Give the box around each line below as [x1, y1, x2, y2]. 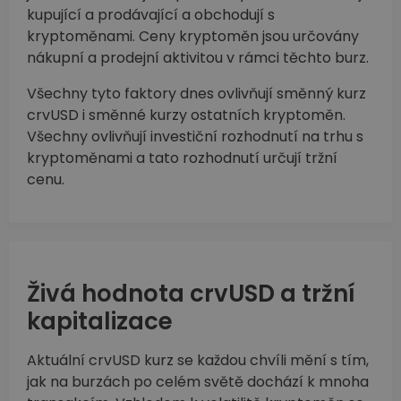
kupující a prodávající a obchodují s [27, 4, 275, 26]
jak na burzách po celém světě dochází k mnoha [27, 371, 369, 393]
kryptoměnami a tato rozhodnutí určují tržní [27, 148, 337, 169]
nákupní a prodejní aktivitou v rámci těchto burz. [27, 47, 369, 69]
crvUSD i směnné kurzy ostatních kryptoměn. [27, 105, 346, 126]
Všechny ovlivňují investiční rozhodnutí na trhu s [27, 126, 363, 148]
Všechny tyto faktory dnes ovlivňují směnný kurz [27, 83, 366, 105]
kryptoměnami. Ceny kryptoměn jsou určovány [27, 26, 359, 47]
